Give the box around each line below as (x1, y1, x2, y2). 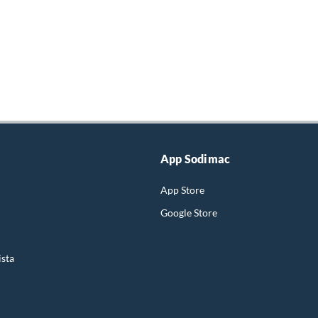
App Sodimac (160, 151, 231, 165)
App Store (160, 183, 204, 196)
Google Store (160, 206, 217, 219)
